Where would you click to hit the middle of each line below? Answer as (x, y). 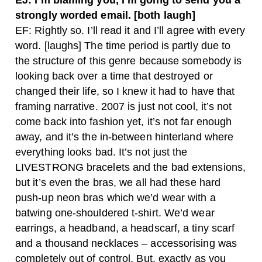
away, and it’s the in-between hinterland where (125, 137)
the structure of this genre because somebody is (129, 61)
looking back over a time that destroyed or (114, 76)
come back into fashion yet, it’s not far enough (124, 122)
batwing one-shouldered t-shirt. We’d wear (115, 213)
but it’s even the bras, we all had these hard (118, 182)
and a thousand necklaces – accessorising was (126, 243)
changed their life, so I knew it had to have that (125, 91)
